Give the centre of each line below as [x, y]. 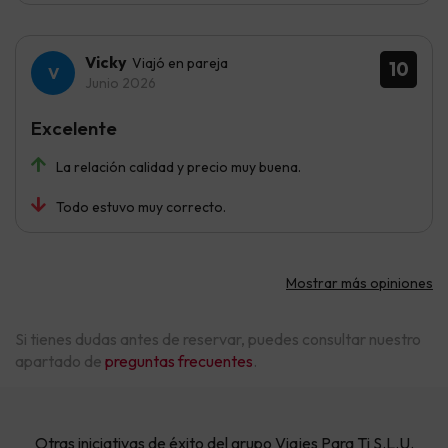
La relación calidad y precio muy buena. [178, 167]
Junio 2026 [120, 83]
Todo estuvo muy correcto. [141, 207]
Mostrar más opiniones [359, 283]
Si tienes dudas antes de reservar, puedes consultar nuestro [218, 339]
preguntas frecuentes [179, 361]
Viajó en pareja [180, 63]
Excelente [74, 128]
